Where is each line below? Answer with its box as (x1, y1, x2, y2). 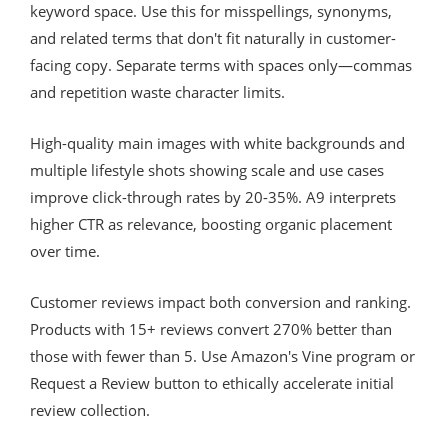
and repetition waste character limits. (30, 81, 285, 102)
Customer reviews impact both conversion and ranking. (30, 291, 411, 312)
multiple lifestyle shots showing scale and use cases (30, 159, 384, 180)
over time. (30, 240, 100, 261)
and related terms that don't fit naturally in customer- (30, 27, 396, 48)
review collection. (30, 399, 150, 420)
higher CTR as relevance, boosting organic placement (30, 213, 392, 234)
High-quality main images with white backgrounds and (30, 132, 405, 153)
